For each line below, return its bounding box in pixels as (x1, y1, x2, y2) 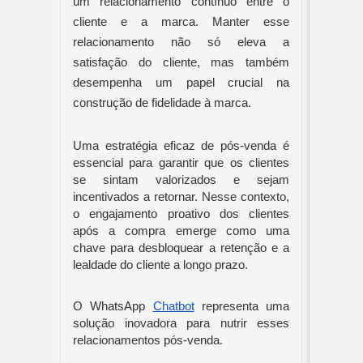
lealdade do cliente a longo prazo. (73, 258, 248, 271)
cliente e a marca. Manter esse (73, 15, 289, 28)
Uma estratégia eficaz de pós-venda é (73, 139, 289, 152)
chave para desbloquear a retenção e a (73, 241, 289, 254)
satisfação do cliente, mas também (73, 56, 289, 69)
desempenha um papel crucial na (73, 76, 289, 89)
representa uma (194, 300, 289, 313)
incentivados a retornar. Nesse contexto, (73, 190, 289, 203)
